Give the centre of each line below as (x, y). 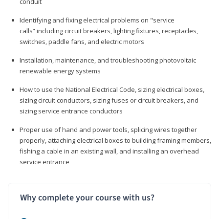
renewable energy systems (61, 71)
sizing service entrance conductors (72, 111)
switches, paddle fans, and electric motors (83, 41)
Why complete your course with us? (87, 197)
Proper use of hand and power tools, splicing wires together (108, 129)
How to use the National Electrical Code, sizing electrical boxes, (112, 89)
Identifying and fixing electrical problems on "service (97, 20)
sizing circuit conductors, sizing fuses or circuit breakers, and (109, 100)
